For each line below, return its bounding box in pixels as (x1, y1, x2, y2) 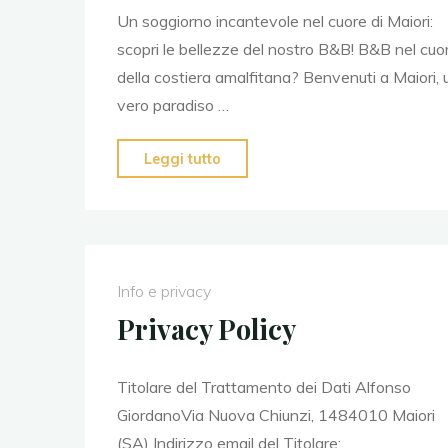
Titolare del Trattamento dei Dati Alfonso (116, 377, 411, 398)
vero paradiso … (116, 94, 229, 115)
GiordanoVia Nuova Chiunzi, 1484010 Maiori (116, 405, 435, 426)
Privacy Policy (116, 311, 296, 348)
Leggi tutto (143, 149, 221, 168)
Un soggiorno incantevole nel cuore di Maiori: (116, 10, 433, 31)
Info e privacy (116, 281, 211, 302)
